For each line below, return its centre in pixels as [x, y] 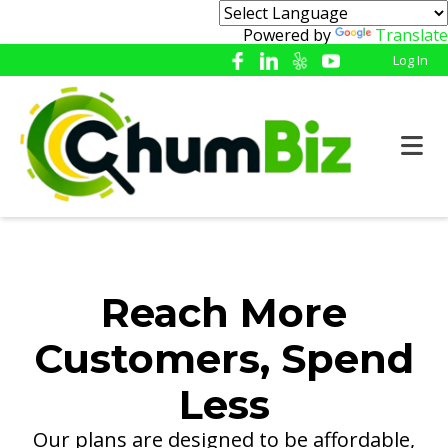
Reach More [224, 313]
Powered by [289, 35]
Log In [410, 60]
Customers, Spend [224, 359]
